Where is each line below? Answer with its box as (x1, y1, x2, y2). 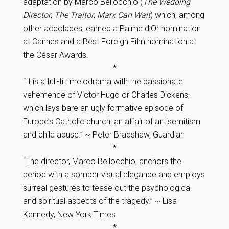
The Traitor (54, 10, 94, 20)
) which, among (150, 10, 204, 20)
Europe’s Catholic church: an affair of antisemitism (22, 117, 200, 126)
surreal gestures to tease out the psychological (22, 183, 192, 193)
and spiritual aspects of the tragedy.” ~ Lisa (22, 196, 177, 206)
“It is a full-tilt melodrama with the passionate (22, 77, 183, 86)
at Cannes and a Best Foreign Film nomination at (22, 37, 196, 47)
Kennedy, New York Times (22, 210, 116, 219)
